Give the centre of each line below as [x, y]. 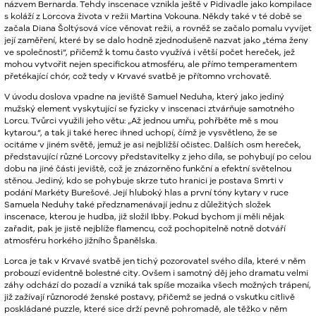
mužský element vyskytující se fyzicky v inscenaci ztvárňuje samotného [149, 108]
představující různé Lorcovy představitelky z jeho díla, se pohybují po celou [158, 156]
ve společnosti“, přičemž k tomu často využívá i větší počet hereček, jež [150, 52]
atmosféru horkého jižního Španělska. [80, 240]
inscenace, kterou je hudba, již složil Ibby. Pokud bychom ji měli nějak [144, 216]
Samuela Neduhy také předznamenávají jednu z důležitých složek [138, 204]
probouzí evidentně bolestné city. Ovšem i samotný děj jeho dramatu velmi [156, 273]
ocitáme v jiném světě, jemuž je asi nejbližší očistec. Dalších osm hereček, [153, 144]
